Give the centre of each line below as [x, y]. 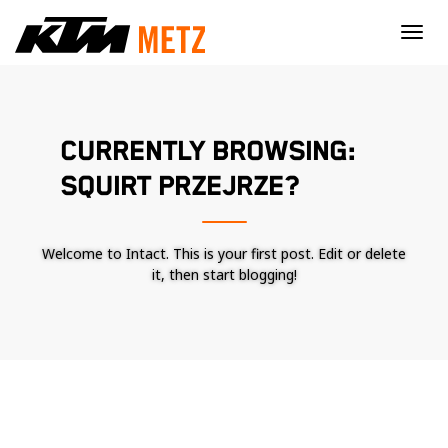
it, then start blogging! [224, 274]
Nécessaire [292, 434]
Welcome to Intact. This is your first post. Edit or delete [224, 253]
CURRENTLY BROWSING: [208, 152]
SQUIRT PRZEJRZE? [179, 187]
